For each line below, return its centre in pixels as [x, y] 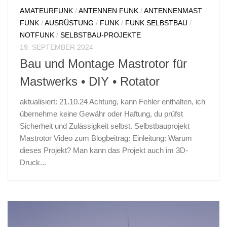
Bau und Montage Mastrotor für [103, 64]
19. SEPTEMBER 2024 [56, 47]
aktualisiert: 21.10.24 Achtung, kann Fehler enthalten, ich [112, 102]
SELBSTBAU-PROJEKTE [101, 35]
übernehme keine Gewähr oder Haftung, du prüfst [101, 114]
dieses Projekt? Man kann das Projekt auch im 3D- [104, 150]
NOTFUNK [37, 35]
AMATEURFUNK [46, 11]
